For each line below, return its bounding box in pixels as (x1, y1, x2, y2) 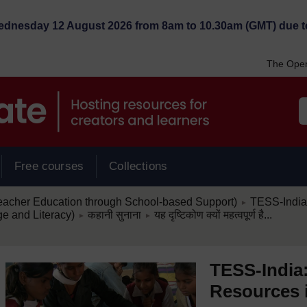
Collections (109, 160, 168, 173)
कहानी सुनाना (87, 209, 141, 221)
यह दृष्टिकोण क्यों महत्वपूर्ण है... (153, 209, 272, 221)
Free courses (14, 160, 84, 173)
